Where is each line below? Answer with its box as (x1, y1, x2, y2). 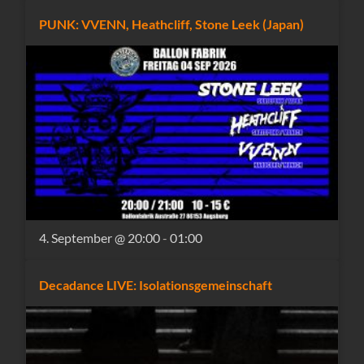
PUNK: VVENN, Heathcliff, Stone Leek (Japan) (39, 15, 305, 32)
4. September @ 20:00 (39, 230, 161, 246)
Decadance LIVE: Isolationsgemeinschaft (39, 277, 273, 293)
